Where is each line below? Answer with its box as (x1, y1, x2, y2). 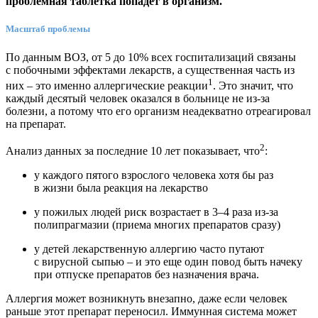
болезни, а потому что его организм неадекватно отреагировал (6, 104, 311, 117)
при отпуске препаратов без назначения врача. (34, 268, 259, 281)
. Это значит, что (213, 79, 293, 92)
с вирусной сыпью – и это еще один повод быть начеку (34, 256, 302, 268)
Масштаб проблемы (6, 23, 90, 35)
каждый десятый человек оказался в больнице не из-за (6, 92, 270, 104)
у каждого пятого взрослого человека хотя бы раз (34, 169, 273, 182)
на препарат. (6, 117, 66, 130)
